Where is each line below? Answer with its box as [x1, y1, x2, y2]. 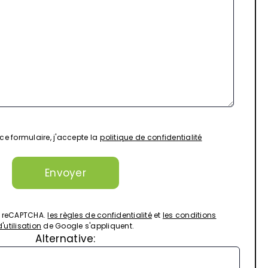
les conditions [162, 210, 217, 221]
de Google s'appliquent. [41, 221, 135, 232]
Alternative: [35, 232, 96, 246]
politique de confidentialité [100, 132, 202, 142]
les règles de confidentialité [47, 210, 152, 221]
